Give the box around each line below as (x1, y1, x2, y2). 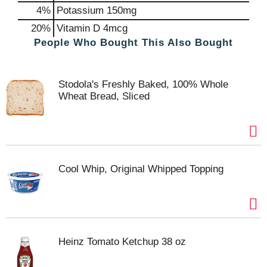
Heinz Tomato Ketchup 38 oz (58, 236, 186, 248)
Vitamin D (57, 22, 100, 34)
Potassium (57, 4, 104, 16)
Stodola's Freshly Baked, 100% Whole (58, 79, 228, 91)
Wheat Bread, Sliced (58, 91, 150, 103)
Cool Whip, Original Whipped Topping (58, 163, 223, 175)
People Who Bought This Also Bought (34, 37, 233, 49)
